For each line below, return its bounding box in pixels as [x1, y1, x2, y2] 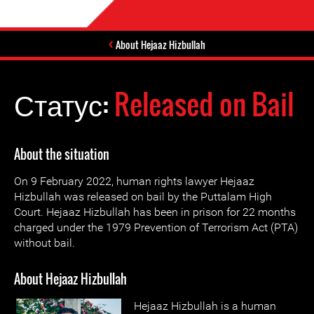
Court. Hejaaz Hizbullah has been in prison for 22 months [14, 205, 296, 219]
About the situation [14, 145, 109, 163]
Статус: [14, 83, 114, 125]
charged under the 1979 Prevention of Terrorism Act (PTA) [14, 221, 298, 234]
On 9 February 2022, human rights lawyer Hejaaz [14, 175, 254, 188]
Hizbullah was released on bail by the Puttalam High [14, 190, 272, 203]
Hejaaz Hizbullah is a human [134, 299, 276, 313]
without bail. [14, 236, 75, 250]
